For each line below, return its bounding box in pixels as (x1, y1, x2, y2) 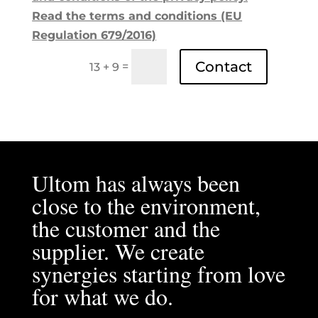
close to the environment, (31, 190, 261, 221)
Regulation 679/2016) (32, 28, 157, 43)
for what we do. (31, 280, 173, 312)
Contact (195, 57, 253, 75)
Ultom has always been (31, 167, 240, 198)
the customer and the (31, 212, 220, 243)
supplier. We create (31, 235, 204, 266)
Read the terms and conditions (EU (32, 9, 243, 23)
